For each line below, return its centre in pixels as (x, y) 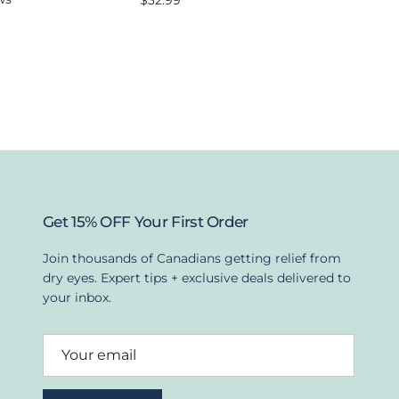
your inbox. (77, 298)
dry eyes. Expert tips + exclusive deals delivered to (196, 278)
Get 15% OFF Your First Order (145, 222)
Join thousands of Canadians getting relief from (191, 259)
